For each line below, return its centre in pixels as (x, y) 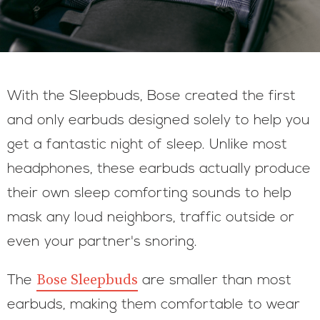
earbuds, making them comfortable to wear (154, 305)
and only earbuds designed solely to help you (159, 121)
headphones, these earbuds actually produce (159, 169)
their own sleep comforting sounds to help (149, 194)
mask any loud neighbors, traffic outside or (151, 218)
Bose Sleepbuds (87, 280)
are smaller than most (215, 281)
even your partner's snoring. (102, 242)
